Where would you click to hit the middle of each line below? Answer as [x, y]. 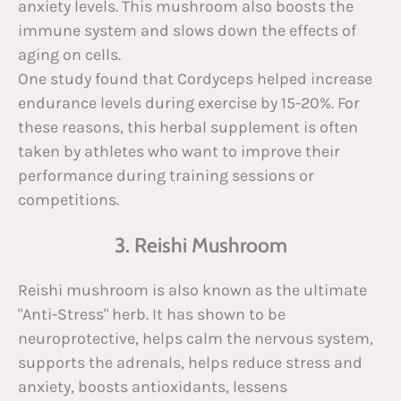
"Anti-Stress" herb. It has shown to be [152, 315]
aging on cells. [69, 54]
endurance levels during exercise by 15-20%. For [189, 102]
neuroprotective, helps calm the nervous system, [196, 339]
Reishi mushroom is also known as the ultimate [192, 290]
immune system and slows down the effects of [187, 30]
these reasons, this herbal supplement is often [188, 127]
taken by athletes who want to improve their [179, 151]
